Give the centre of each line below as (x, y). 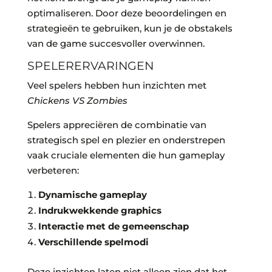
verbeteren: (53, 171)
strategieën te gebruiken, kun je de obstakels (130, 29)
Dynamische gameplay (92, 195)
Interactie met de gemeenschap (113, 226)
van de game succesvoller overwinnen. (116, 44)
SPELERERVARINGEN (90, 66)
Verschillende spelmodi (93, 242)
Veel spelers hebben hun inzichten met (117, 86)
